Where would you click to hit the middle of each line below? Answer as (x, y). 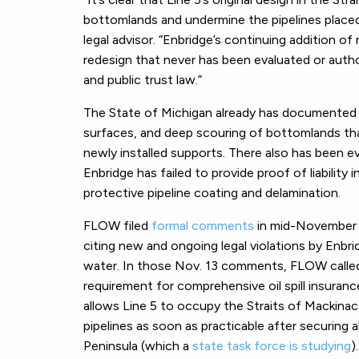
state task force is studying (272, 345)
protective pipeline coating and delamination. (212, 192)
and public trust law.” (143, 79)
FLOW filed (117, 225)
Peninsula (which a (138, 345)
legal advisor (118, 39)
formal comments (203, 225)
